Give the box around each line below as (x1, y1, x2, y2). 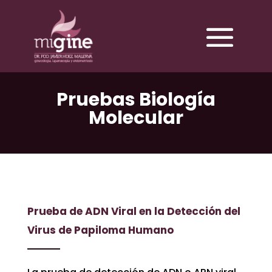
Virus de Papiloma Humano (27, 222, 174, 237)
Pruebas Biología (56, 87, 216, 113)
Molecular (88, 105, 183, 131)
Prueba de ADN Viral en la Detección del (27, 203, 240, 219)
